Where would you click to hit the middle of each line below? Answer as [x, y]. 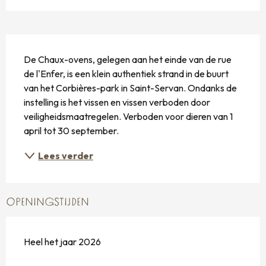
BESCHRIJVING [51, 44]
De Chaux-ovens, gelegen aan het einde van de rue [128, 59]
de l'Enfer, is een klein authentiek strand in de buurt [126, 73]
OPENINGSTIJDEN [47, 202]
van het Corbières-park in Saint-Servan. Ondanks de [130, 88]
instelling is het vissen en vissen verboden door [117, 102]
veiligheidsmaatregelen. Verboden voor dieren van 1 [128, 116]
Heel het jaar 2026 [62, 241]
